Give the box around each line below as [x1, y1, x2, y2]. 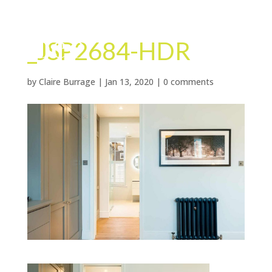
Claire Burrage [38, 76, 95, 87]
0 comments [163, 76, 214, 87]
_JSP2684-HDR [27, 36, 191, 66]
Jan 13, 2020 [104, 76, 154, 87]
